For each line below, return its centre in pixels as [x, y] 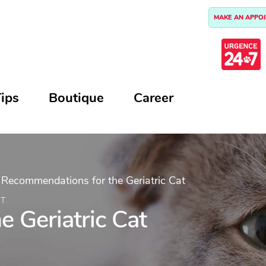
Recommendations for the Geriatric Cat [93, 180]
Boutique [76, 98]
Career [153, 98]
